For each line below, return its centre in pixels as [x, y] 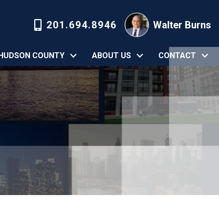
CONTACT [177, 55]
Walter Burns [182, 25]
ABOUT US [112, 55]
